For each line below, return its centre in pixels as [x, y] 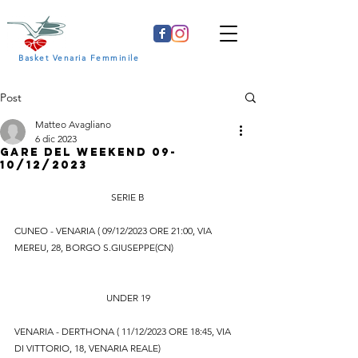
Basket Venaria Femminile [79, 58]
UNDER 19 [128, 298]
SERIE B [128, 197]
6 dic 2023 [56, 139]
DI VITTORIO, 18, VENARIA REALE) [88, 348]
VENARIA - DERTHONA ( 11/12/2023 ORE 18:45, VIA [124, 331]
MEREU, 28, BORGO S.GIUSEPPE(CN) [94, 247]
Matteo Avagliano [73, 124]
